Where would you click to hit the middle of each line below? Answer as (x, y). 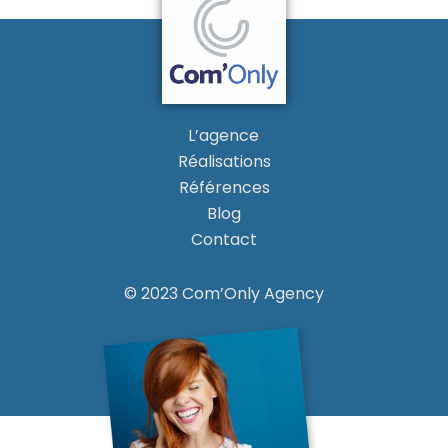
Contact (223, 240)
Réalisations (224, 162)
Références (224, 188)
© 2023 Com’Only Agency (224, 294)
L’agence (224, 136)
